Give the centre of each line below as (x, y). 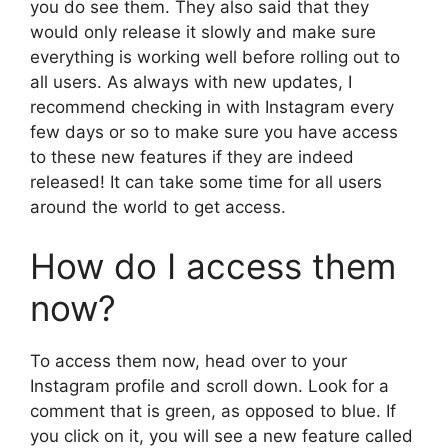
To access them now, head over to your (188, 361)
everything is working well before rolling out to (215, 56)
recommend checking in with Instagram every (212, 106)
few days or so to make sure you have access (214, 131)
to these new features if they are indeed (192, 156)
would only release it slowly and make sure (203, 31)
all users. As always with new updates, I (191, 81)
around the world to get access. (158, 206)
